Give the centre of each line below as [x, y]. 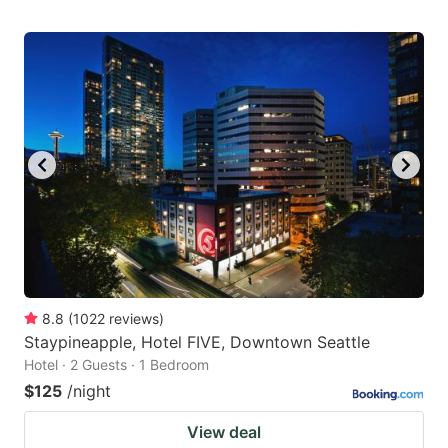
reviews [134, 319]
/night [89, 391]
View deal [224, 432]
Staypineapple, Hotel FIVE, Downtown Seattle [197, 342]
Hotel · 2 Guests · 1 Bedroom [116, 365]
